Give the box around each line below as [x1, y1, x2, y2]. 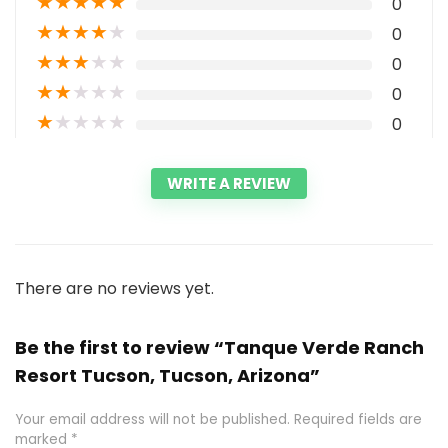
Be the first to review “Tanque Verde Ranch [15, 334, 424, 360]
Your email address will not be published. [15, 409, 290, 429]
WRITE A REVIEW [167, 172, 291, 194]
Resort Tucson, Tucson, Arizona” [15, 362, 320, 388]
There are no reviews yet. [15, 276, 214, 300]
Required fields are [294, 409, 422, 429]
